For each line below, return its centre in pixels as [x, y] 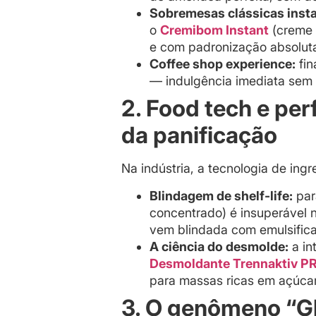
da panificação [199, 135]
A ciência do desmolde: [219, 246]
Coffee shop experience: [223, 64]
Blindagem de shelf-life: [221, 195]
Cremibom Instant [214, 30]
